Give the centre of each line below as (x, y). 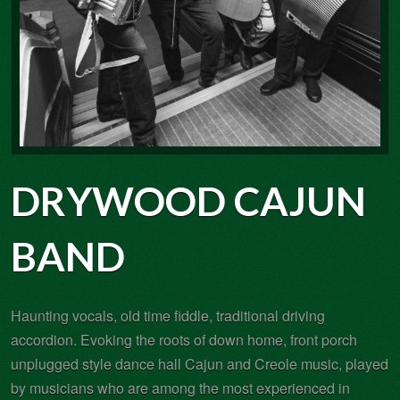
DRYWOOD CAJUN (188, 200)
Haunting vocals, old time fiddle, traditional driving (168, 315)
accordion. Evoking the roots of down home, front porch (184, 339)
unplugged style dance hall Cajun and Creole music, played (200, 363)
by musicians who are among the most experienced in (180, 387)
